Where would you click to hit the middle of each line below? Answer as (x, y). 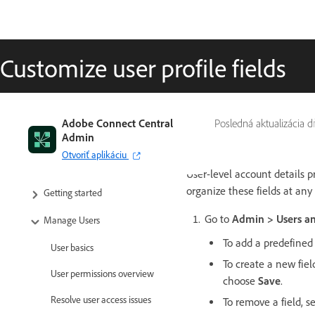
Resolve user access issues (101, 300)
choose (240, 281)
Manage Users (72, 221)
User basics (72, 248)
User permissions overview (102, 274)
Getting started (73, 193)
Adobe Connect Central (117, 123)
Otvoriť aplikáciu (94, 155)
